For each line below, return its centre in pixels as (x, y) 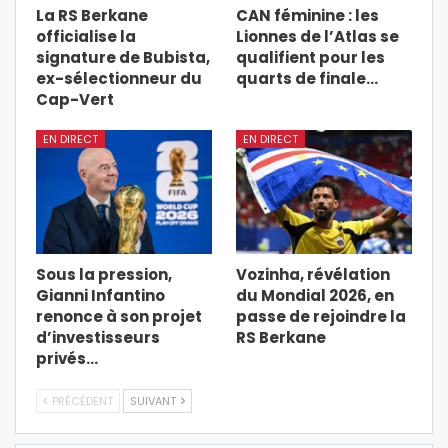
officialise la (86, 37)
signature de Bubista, (123, 58)
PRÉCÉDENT (81, 400)
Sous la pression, (104, 274)
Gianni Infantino (100, 295)
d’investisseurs (98, 337)
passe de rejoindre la (321, 316)
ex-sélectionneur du (119, 79)
